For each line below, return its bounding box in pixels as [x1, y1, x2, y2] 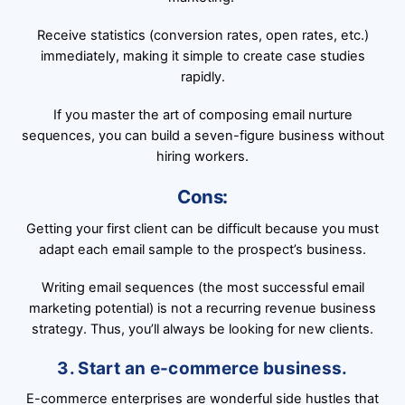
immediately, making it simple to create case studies [40, 47, 365, 64]
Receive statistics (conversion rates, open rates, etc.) [36, 26, 369, 43]
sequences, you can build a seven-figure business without [21, 127, 384, 144]
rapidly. [180, 68, 225, 85]
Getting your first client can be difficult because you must [26, 220, 379, 237]
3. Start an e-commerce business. [57, 357, 348, 379]
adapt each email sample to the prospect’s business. [39, 240, 366, 258]
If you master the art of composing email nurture [52, 106, 353, 123]
